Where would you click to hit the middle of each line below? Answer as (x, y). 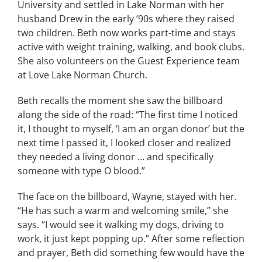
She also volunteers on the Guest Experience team (128, 61)
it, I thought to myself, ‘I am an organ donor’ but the (131, 129)
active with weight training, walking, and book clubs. (131, 47)
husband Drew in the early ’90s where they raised (126, 19)
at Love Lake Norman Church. (82, 75)
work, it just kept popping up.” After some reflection (131, 239)
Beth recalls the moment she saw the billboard (120, 101)
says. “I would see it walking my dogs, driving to (120, 225)
